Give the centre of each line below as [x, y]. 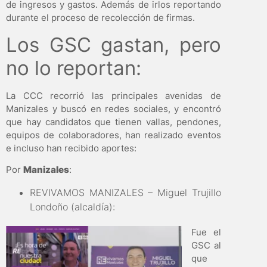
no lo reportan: [74, 68]
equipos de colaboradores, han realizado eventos [114, 135]
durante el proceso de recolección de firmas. [100, 18]
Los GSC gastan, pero [114, 44]
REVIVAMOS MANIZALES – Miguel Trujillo [125, 192]
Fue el [206, 232]
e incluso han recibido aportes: [71, 148]
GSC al [206, 245]
